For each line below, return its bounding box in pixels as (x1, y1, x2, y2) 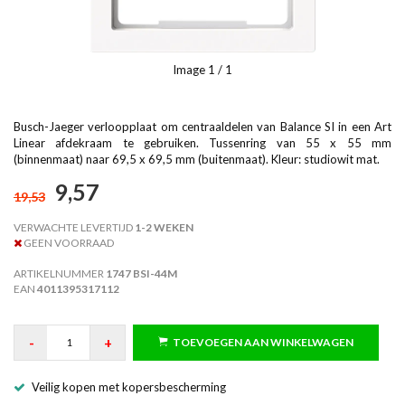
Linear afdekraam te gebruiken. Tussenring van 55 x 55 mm (14, 135, 391, 150)
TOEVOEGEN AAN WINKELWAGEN (173, 334, 353, 349)
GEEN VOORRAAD (22, 236, 114, 250)
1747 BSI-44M (106, 267, 177, 281)
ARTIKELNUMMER (14, 267, 106, 281)
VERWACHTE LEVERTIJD (14, 221, 133, 235)
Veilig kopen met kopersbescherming (32, 379, 226, 394)
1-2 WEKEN (133, 221, 193, 235)
